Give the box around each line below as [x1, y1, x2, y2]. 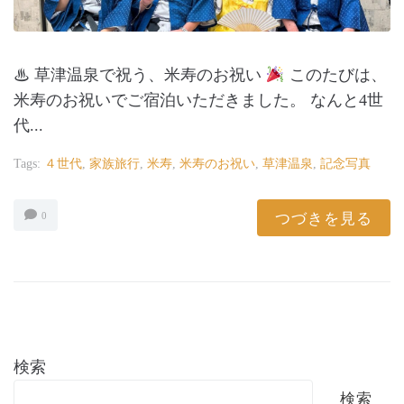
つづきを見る [275, 207, 372, 229]
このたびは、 [284, 66, 387, 85]
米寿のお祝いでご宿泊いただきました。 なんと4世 [14, 91, 383, 110]
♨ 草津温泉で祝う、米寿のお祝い [14, 66, 266, 85]
